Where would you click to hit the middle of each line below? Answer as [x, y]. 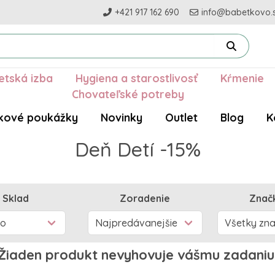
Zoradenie [145, 199]
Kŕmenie [242, 78]
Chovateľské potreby [128, 94]
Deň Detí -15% [137, 149]
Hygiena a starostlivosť [136, 78]
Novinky [121, 118]
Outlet [181, 118]
